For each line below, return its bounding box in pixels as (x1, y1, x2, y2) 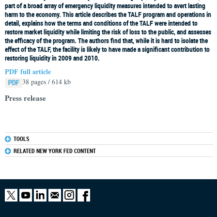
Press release (5, 93, 46, 103)
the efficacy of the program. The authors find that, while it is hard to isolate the (5, 36, 208, 45)
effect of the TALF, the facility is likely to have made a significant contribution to (5, 45, 210, 54)
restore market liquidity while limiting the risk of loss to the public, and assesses (5, 27, 211, 36)
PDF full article (5, 66, 51, 77)
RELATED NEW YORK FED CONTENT (14, 147, 96, 155)
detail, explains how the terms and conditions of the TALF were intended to (5, 18, 198, 28)
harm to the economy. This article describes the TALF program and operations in (5, 10, 211, 19)
